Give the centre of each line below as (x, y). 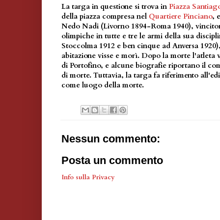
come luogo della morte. (103, 85)
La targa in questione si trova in (115, 7)
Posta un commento (112, 160)
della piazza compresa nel (105, 16)
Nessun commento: (111, 138)
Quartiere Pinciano (180, 16)
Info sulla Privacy (88, 177)
